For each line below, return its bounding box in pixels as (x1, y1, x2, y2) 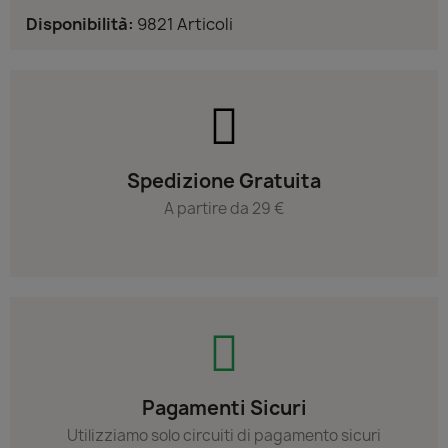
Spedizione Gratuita (127, 167, 321, 194)
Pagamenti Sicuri (141, 394, 307, 421)
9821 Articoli (137, 12, 233, 35)
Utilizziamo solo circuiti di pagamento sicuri (67, 424, 381, 446)
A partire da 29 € (164, 197, 284, 219)
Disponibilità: (26, 12, 134, 35)
